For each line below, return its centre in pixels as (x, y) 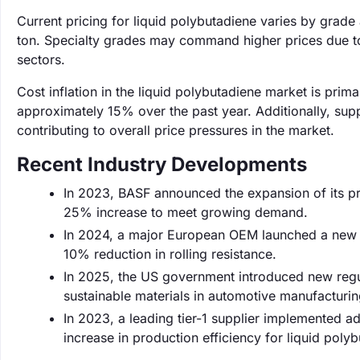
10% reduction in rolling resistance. (170, 254)
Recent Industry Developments (162, 164)
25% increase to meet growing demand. (186, 212)
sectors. (41, 59)
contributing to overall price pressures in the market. (176, 130)
